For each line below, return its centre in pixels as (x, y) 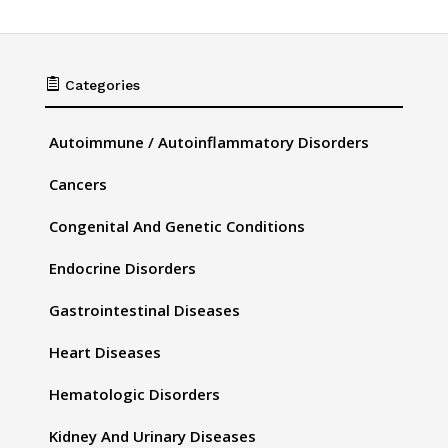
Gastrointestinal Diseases (144, 310)
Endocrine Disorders (122, 268)
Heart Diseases (104, 352)
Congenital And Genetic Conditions (176, 226)
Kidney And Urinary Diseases (152, 436)
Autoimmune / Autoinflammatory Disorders (208, 142)
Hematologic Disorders (134, 394)
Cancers (77, 184)
